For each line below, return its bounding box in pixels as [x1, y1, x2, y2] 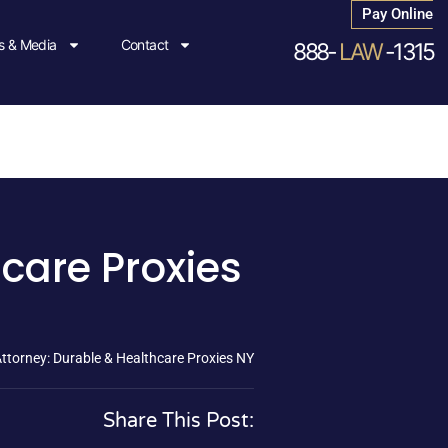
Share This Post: [103, 409, 254, 434]
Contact [120, 36, 169, 54]
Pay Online [362, 5, 434, 23]
